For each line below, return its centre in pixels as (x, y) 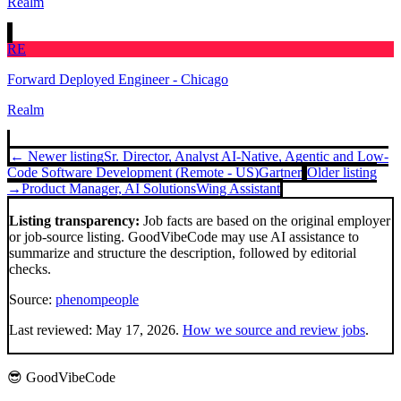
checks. (30, 269)
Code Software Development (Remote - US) (133, 172)
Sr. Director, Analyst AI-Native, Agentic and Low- (246, 156)
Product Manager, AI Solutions (109, 188)
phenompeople (97, 299)
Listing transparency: (74, 221)
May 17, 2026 (136, 330)
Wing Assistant (238, 188)
